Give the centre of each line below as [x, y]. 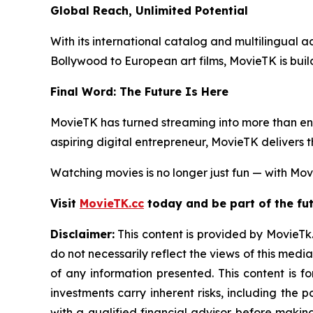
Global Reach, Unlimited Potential [149, 11]
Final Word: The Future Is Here [139, 92]
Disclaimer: [82, 234]
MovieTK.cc [112, 204]
